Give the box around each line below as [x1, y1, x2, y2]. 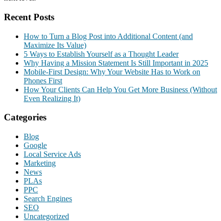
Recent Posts [4, 11, 54, 22]
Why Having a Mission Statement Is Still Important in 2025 [24, 58, 208, 67]
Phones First [24, 76, 62, 85]
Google [24, 141, 47, 150]
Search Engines [24, 194, 72, 203]
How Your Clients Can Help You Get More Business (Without [24, 85, 217, 94]
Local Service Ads [24, 150, 81, 159]
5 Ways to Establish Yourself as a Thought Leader [24, 49, 179, 58]
